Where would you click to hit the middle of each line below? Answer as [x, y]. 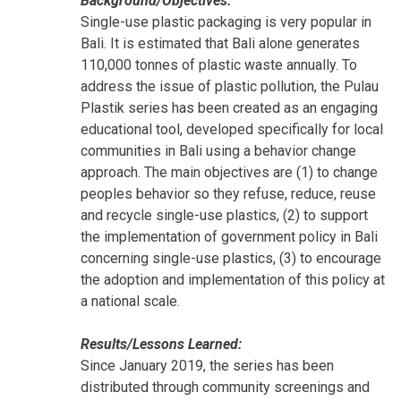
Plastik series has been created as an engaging [229, 108]
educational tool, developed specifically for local [232, 130]
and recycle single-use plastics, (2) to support [224, 216]
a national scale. [130, 302]
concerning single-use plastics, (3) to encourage [231, 259]
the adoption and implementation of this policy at [233, 280]
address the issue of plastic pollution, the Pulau [230, 87]
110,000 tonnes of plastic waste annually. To [219, 65]
